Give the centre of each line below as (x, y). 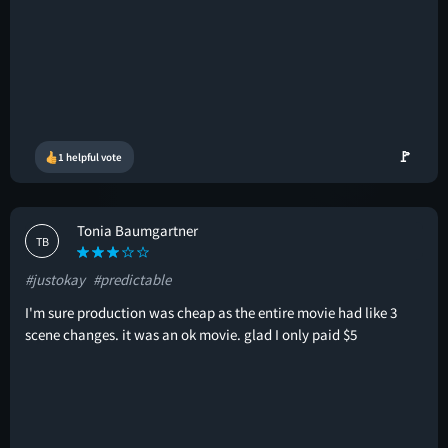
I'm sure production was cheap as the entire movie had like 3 (211, 312)
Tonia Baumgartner (137, 230)
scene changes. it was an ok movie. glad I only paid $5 (191, 334)
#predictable (132, 279)
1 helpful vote (90, 157)
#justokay (55, 279)
